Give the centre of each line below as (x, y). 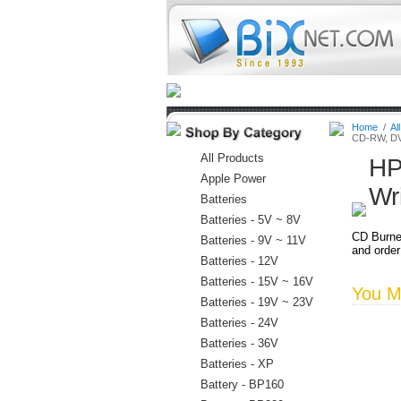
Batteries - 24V (239, 323)
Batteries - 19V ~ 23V (256, 302)
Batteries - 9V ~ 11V (253, 240)
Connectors (345, 91)
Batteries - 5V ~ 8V (250, 220)
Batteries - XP (237, 364)
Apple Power (233, 179)
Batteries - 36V (239, 343)
